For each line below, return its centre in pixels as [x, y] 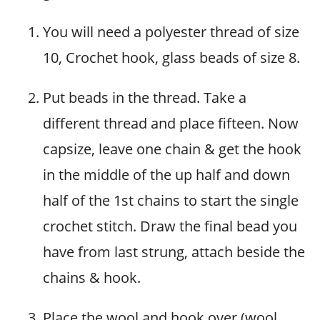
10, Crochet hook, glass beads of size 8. [171, 57]
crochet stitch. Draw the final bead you [170, 226]
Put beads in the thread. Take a [145, 97]
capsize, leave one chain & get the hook [172, 149]
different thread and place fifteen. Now [171, 123]
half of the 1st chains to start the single [171, 200]
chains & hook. [92, 277]
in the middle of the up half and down [166, 175]
